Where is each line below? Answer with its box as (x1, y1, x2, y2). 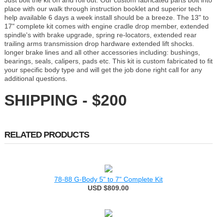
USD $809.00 (88, 184, 129, 192)
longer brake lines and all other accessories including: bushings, (4, 48, 200, 57)
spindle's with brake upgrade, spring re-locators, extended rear (4, 31, 197, 39)
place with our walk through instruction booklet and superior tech (4, 5, 201, 13)
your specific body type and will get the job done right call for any (4, 66, 202, 74)
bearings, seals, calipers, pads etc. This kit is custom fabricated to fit (4, 57, 213, 65)
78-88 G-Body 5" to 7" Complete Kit (54, 175, 163, 184)
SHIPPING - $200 (4, 92, 127, 109)
